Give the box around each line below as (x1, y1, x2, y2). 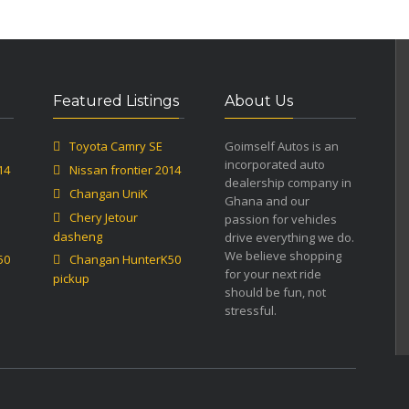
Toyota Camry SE (69, 138, 163, 154)
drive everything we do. (224, 229, 354, 246)
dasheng (53, 228, 103, 245)
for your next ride (224, 266, 321, 282)
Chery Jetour (69, 209, 139, 225)
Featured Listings (53, 92, 180, 110)
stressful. (224, 302, 277, 319)
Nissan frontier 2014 (69, 162, 182, 178)
